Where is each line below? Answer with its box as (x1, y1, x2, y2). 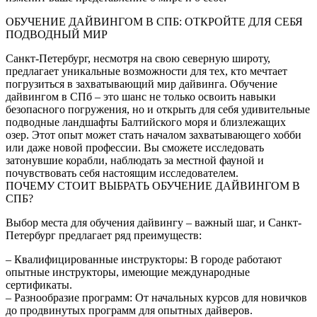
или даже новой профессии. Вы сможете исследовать (6, 141, 264, 154)
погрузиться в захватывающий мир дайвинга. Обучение (6, 77, 277, 90)
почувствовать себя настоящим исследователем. (6, 166, 238, 179)
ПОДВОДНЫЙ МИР (6, 28, 108, 40)
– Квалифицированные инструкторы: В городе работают (6, 253, 282, 265)
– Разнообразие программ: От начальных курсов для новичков (6, 291, 307, 304)
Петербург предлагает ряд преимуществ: (6, 229, 202, 241)
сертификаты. (6, 278, 72, 291)
